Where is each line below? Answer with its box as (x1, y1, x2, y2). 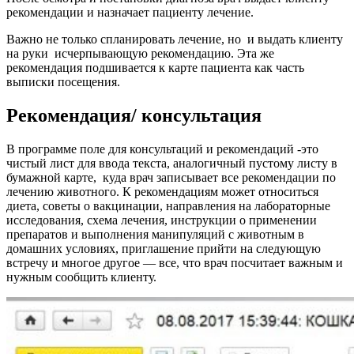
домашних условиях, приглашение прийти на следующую (6, 241, 321, 255)
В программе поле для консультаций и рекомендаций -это (6, 141, 318, 156)
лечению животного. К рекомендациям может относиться (6, 184, 318, 198)
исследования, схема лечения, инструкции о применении (6, 213, 317, 227)
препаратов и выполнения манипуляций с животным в (6, 227, 304, 241)
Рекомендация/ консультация (6, 104, 262, 126)
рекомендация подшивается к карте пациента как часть (6, 60, 304, 74)
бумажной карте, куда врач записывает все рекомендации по (6, 170, 336, 184)
